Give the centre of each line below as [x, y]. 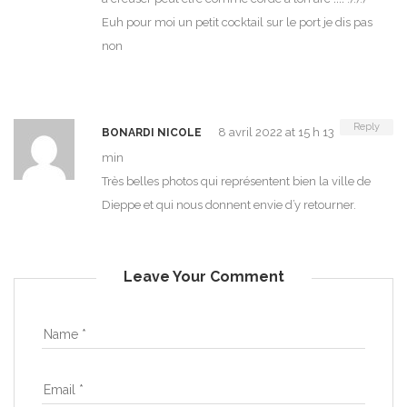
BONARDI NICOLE [152, 133]
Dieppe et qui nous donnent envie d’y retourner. [229, 205]
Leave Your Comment [203, 277]
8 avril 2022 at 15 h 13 [276, 133]
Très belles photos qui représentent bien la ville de [236, 182]
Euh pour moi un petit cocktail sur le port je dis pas [237, 23]
